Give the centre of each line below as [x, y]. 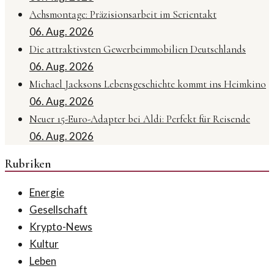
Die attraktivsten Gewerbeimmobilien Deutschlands [138, 49]
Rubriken [28, 164]
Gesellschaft [58, 209]
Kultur [44, 243]
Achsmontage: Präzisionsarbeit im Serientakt [123, 14]
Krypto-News [61, 226]
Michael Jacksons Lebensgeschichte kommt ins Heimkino [148, 84]
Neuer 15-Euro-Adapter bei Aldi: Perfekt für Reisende [140, 119]
